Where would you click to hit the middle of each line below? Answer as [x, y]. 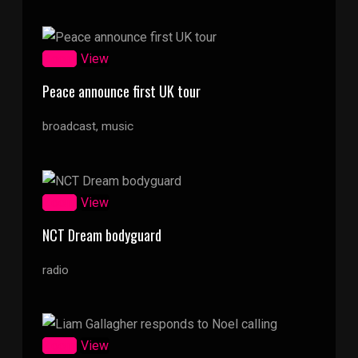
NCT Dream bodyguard [102, 235]
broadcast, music [88, 127]
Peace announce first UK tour [121, 91]
